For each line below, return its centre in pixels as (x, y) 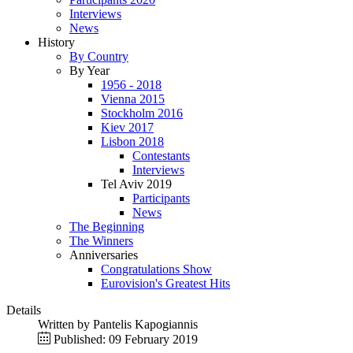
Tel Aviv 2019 (136, 184)
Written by (65, 324)
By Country (99, 56)
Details (24, 310)
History (56, 42)
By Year (89, 71)
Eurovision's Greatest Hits (165, 283)
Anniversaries (104, 255)
